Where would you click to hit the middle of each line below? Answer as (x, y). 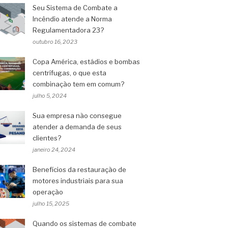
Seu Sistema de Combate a (75, 8)
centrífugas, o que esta (69, 73)
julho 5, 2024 (50, 96)
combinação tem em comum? (78, 84)
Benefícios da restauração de (79, 169)
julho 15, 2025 (51, 204)
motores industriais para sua (78, 181)
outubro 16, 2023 (55, 42)
